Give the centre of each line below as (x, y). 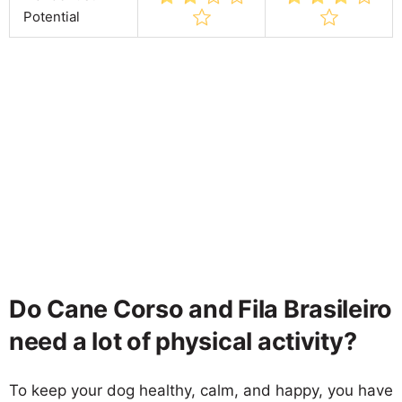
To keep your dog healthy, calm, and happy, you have (201, 390)
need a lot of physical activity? (183, 341)
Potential (52, 16)
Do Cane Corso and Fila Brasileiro (201, 309)
